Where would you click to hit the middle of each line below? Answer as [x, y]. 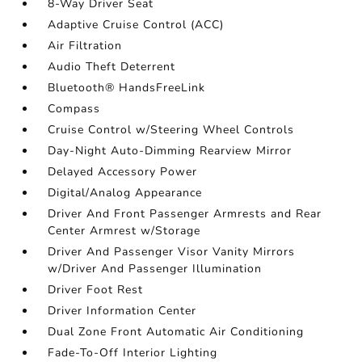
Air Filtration [85, 46]
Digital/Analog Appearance [125, 193]
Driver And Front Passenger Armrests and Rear [185, 214]
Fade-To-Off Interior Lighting [133, 353]
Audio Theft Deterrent [112, 67]
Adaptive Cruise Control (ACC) [136, 25]
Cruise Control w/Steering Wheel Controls [171, 130]
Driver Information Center [122, 311]
